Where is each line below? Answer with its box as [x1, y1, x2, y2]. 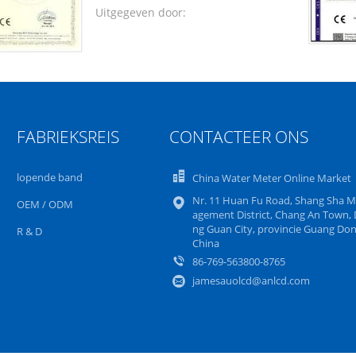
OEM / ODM [17, 197, 74, 211]
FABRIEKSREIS [17, 126, 120, 148]
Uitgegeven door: [95, 5, 186, 20]
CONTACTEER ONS [168, 126, 308, 148]
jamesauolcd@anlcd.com [192, 273, 310, 288]
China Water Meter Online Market [192, 171, 351, 185]
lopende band [17, 170, 83, 184]
